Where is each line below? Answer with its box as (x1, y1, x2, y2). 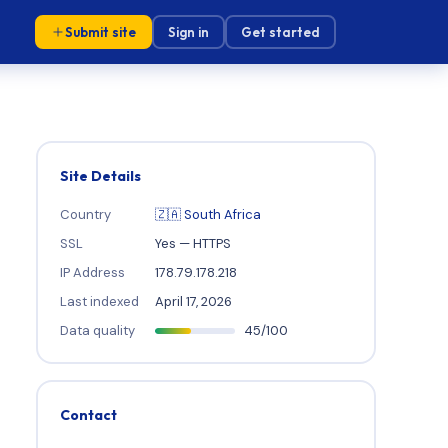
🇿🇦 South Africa (154, 205, 261, 223)
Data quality (59, 321, 135, 339)
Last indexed (59, 292, 139, 310)
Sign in (168, 24, 209, 40)
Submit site (65, 24, 136, 40)
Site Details (59, 166, 141, 185)
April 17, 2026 (154, 292, 232, 310)
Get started (241, 24, 320, 40)
